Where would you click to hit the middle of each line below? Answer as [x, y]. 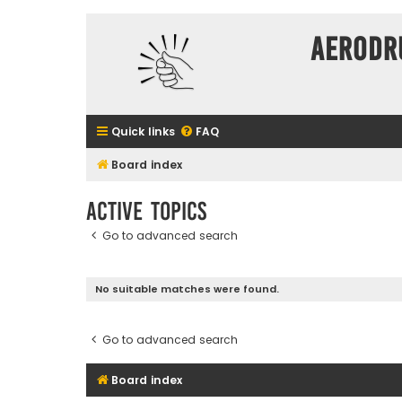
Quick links [143, 131]
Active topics [146, 211]
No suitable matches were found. [187, 289]
